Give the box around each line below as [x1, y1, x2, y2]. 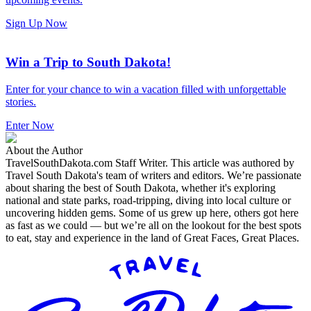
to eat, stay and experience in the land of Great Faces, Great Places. [6, 232, 305, 244]
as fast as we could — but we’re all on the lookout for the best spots [6, 219, 301, 232]
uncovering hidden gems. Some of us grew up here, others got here [6, 207, 299, 219]
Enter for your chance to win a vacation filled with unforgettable [6, 83, 286, 96]
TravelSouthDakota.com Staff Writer [6, 157, 165, 169]
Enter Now [6, 119, 54, 132]
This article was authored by [171, 157, 294, 169]
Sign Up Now [6, 17, 67, 29]
